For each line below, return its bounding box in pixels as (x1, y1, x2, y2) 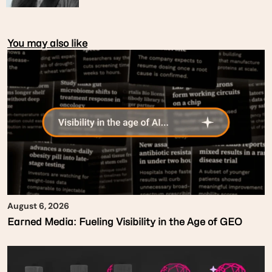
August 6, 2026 (7, 200, 69, 211)
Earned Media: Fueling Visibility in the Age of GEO (7, 216, 242, 228)
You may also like (7, 37, 87, 49)
